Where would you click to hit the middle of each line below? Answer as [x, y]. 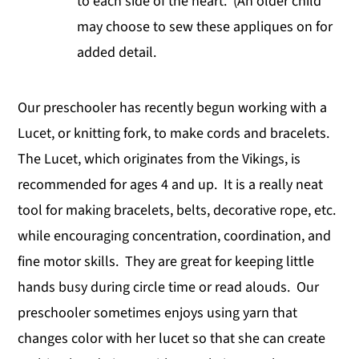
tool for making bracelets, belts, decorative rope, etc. [177, 210]
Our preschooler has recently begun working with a [173, 107]
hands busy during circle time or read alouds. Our [169, 287]
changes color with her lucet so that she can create [172, 338]
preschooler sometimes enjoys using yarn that [158, 313]
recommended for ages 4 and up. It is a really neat [171, 184]
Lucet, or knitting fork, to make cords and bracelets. [175, 133]
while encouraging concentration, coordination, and [175, 236]
